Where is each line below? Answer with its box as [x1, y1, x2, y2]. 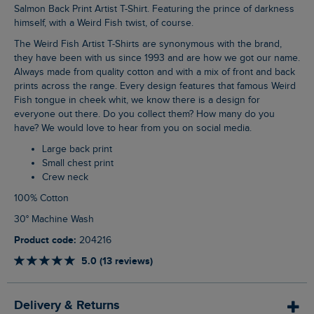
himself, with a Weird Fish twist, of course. [14, 18, 193, 29]
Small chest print [48, 158, 114, 170]
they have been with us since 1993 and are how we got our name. [14, 53, 300, 64]
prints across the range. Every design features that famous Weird [14, 81, 296, 93]
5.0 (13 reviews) [81, 255, 153, 268]
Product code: [20, 234, 76, 247]
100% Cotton [18, 193, 69, 205]
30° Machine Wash [20, 214, 94, 226]
